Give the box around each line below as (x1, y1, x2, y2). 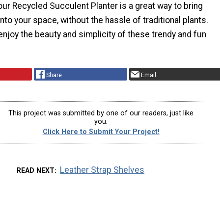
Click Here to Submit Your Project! (42, 127, 160, 136)
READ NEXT (16, 166, 55, 175)
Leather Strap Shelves (60, 165, 145, 175)
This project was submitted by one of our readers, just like (8, 109, 194, 117)
